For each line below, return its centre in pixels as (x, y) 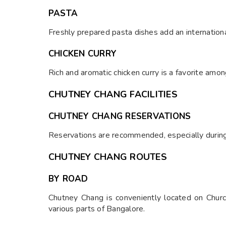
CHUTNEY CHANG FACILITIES (113, 94)
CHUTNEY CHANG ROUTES (108, 157)
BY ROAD (68, 179)
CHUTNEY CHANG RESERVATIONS (120, 116)
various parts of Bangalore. (97, 209)
